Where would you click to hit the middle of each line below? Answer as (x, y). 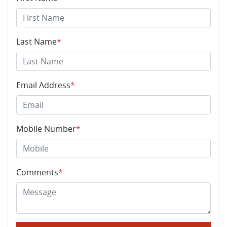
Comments (37, 172)
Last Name (36, 41)
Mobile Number (46, 128)
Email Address (43, 85)
